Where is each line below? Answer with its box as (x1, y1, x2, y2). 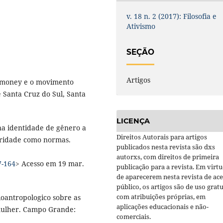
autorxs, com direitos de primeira (116, 152, 219, 162)
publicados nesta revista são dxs (116, 142, 215, 152)
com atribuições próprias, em (116, 192, 206, 202)
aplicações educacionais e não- (116, 202, 209, 212)
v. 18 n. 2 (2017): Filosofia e (126, 11, 217, 21)
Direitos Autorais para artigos (116, 132, 207, 142)
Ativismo (126, 21, 156, 31)
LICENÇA (116, 116, 150, 126)
